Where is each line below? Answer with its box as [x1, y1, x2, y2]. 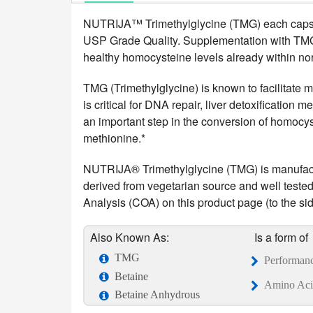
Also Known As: [89, 228, 169, 245]
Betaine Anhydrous [114, 289, 200, 301]
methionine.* [82, 129, 145, 146]
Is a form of [254, 228, 308, 245]
